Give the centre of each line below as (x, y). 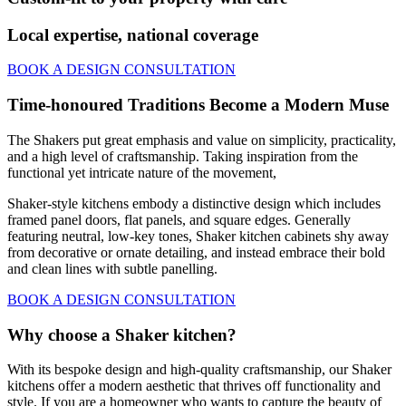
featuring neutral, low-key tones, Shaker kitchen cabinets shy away (198, 236)
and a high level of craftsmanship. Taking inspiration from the (183, 156)
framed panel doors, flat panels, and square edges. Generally (179, 219)
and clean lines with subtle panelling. (112, 268)
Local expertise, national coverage (133, 34)
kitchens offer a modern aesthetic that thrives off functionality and (194, 386)
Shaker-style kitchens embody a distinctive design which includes (194, 203)
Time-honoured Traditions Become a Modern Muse (198, 105)
